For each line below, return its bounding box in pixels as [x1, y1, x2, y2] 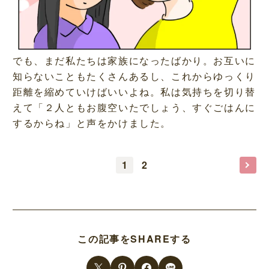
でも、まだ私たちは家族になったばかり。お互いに [12, 53, 256, 67]
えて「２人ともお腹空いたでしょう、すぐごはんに [12, 100, 256, 114]
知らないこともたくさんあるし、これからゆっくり [12, 68, 256, 83]
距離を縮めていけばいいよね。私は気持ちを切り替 [12, 84, 256, 98]
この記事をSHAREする [77, 232, 192, 246]
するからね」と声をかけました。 [12, 115, 171, 130]
